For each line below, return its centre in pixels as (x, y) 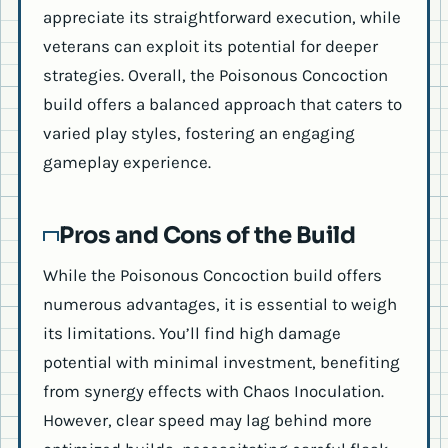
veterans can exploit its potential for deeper (210, 46)
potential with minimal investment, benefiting (221, 362)
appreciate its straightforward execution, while (222, 17)
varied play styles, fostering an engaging (199, 133)
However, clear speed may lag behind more (207, 420)
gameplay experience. (127, 162)
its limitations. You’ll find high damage (192, 333)
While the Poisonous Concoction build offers (212, 275)
